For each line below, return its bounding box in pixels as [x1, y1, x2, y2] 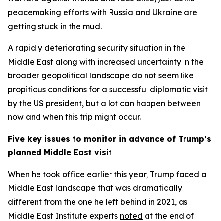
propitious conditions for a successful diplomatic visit [8, 84, 208, 94]
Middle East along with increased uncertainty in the [8, 57, 204, 67]
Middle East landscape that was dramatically [8, 183, 182, 193]
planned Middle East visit [8, 147, 112, 157]
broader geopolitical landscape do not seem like [8, 71, 194, 80]
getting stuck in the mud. [8, 21, 102, 31]
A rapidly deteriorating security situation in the [8, 43, 185, 53]
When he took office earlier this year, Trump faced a [8, 169, 207, 179]
